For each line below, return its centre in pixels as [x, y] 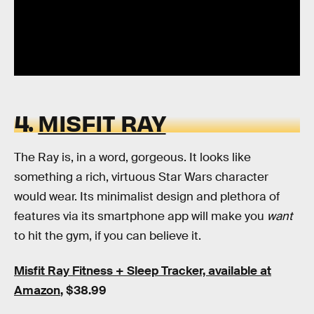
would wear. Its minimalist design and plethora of [147, 196]
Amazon [37, 290]
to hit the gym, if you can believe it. [108, 235]
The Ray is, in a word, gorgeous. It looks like [132, 157]
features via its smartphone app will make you [141, 216]
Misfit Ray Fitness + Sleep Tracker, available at [143, 271]
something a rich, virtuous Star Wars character [141, 177]
